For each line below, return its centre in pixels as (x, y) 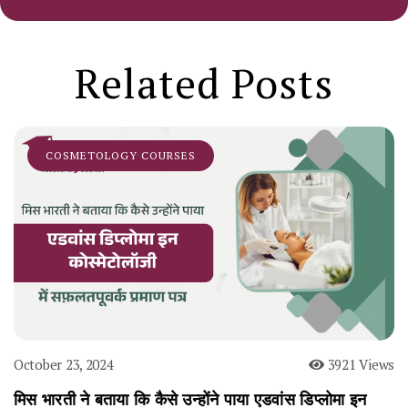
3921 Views (359, 364)
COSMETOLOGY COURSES (121, 155)
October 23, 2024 (64, 364)
